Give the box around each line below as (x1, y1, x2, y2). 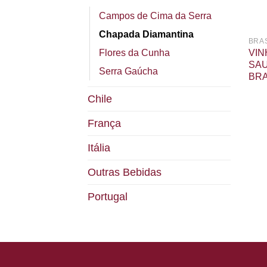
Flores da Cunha (99, 47, 170, 58)
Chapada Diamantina (99, 29, 194, 39)
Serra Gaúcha (99, 66, 158, 76)
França (88, 117, 121, 129)
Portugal (88, 190, 128, 203)
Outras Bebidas (88, 166, 162, 178)
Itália (88, 141, 110, 154)
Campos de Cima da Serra (99, 10, 212, 21)
